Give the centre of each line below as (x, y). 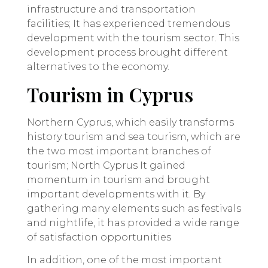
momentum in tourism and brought (118, 179)
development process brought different (127, 53)
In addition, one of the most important (124, 260)
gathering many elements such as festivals (134, 208)
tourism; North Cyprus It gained (106, 165)
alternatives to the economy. (98, 67)
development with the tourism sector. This (133, 38)
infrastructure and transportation (111, 10)
